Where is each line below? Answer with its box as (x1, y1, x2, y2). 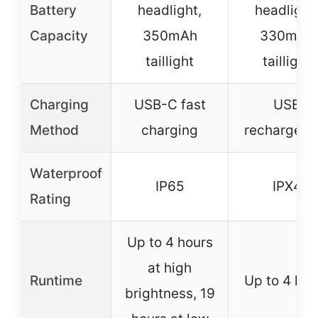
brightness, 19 (124, 285, 215, 302)
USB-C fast (133, 97, 206, 113)
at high (148, 260, 192, 276)
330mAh (259, 28, 314, 44)
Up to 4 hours (126, 234, 213, 251)
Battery (30, 2, 77, 18)
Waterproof (30, 165, 102, 182)
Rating (30, 191, 71, 207)
